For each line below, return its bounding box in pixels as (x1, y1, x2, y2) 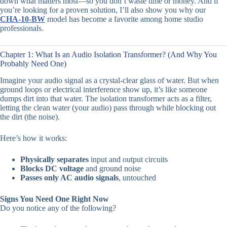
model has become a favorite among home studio (45, 15, 203, 24)
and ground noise (84, 164, 141, 173)
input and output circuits (89, 155, 168, 164)
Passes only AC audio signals (20, 173, 119, 182)
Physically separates (20, 155, 89, 164)
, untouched (119, 173, 156, 182)
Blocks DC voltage (20, 164, 84, 173)
